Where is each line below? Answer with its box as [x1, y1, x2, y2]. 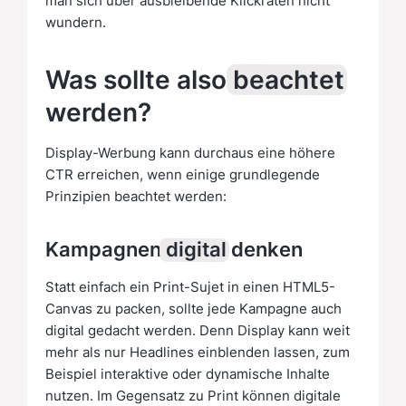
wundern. [45, 12, 106, 32]
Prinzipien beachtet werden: [45, 186, 227, 206]
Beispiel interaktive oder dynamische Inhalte [45, 363, 330, 383]
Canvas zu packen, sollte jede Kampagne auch [45, 298, 342, 318]
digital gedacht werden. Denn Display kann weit [45, 320, 350, 340]
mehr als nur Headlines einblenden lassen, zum [45, 342, 350, 362]
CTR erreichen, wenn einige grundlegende [45, 164, 320, 184]
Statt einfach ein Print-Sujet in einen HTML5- [45, 276, 335, 296]
